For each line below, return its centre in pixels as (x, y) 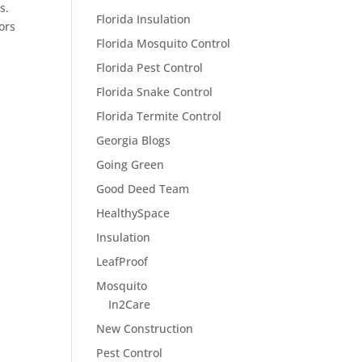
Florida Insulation (144, 19)
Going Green (130, 164)
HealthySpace (133, 213)
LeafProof (122, 261)
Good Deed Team (143, 188)
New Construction (145, 328)
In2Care (130, 304)
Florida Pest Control (150, 67)
